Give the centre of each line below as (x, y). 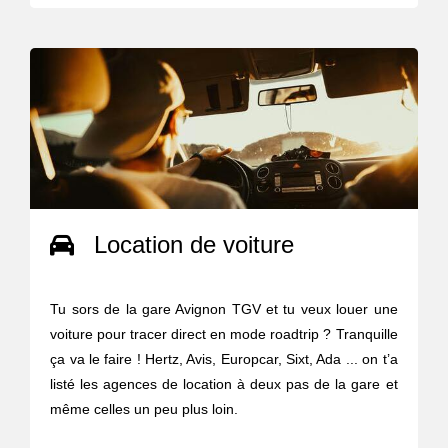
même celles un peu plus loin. (144, 408)
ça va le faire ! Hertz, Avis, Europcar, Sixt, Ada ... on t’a (224, 358)
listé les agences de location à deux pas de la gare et (224, 383)
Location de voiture (194, 244)
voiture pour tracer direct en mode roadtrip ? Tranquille (224, 333)
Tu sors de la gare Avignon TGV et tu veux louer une (224, 308)
